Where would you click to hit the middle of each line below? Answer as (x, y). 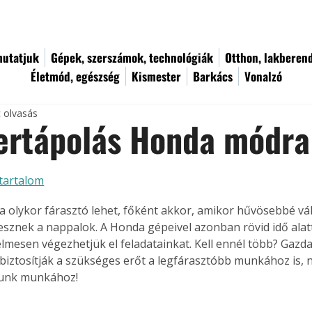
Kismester (156, 76)
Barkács (213, 76)
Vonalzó (263, 76)
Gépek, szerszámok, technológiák (132, 57)
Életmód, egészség (75, 76)
